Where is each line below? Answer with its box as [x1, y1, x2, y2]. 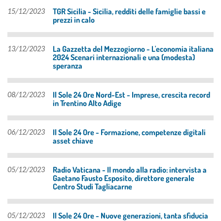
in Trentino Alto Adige [53, 98, 121, 108]
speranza [53, 60, 82, 71]
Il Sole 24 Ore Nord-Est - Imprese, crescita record [53, 89, 210, 100]
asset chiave [53, 135, 93, 146]
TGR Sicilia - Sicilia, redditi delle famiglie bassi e [53, 6, 206, 16]
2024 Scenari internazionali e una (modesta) [53, 52, 195, 62]
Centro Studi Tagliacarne [53, 181, 132, 191]
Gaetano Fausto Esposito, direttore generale [53, 173, 194, 183]
